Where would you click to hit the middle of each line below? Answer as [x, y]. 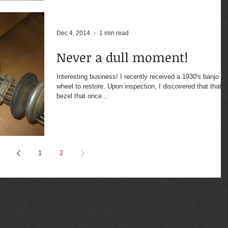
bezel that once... [82, 96]
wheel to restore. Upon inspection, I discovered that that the [82, 87]
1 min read [114, 33]
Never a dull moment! [122, 57]
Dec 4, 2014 [73, 33]
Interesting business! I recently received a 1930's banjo [138, 77]
